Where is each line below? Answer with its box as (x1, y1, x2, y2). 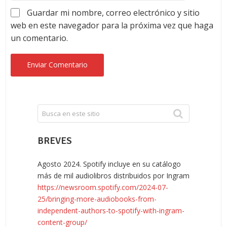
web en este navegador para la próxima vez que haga (10, 19, 213, 31)
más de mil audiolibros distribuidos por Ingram (37, 170, 190, 180)
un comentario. (10, 32, 68, 44)
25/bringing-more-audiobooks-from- (37, 194, 157, 204)
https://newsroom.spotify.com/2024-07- (37, 182, 168, 192)
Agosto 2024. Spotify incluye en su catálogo (37, 159, 181, 169)
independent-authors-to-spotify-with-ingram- (37, 205, 184, 215)
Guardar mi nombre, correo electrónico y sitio (26, 7, 200, 18)
